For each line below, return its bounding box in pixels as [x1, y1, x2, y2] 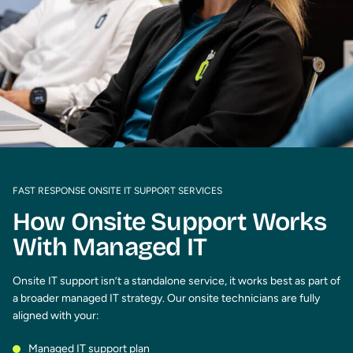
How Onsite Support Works [13, 206, 326, 237]
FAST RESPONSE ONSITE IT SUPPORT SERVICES [13, 184, 222, 196]
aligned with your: [13, 308, 99, 322]
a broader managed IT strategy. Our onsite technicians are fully [13, 291, 320, 305]
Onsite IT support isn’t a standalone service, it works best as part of [13, 273, 340, 288]
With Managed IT [13, 231, 206, 262]
